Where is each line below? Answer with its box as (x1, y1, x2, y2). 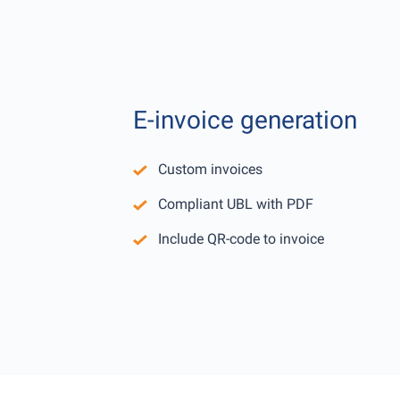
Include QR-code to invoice (158, 230, 325, 248)
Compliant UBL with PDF (158, 196, 314, 213)
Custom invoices (158, 161, 263, 179)
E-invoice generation (133, 105, 358, 136)
